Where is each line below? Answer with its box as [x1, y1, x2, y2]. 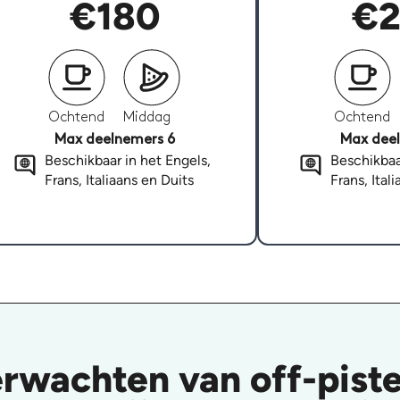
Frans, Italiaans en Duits [44, 171, 194, 189]
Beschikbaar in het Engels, [44, 152, 211, 170]
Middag [123, 111, 171, 125]
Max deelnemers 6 [54, 133, 175, 147]
